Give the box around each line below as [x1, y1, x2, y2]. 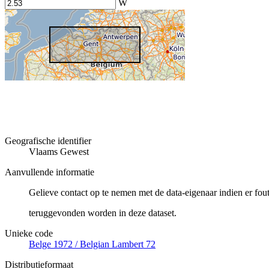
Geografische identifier [5, 136, 91, 147]
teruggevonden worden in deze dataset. [29, 208, 177, 219]
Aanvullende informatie [5, 167, 94, 178]
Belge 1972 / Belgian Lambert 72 [29, 239, 156, 250]
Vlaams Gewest [29, 147, 89, 157]
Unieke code [5, 228, 53, 239]
